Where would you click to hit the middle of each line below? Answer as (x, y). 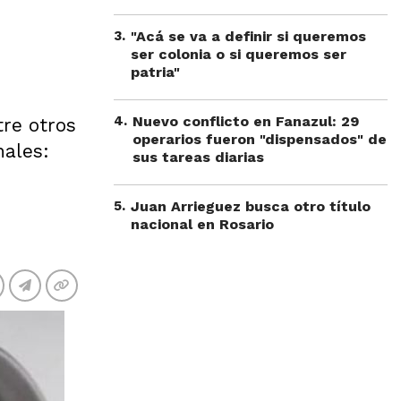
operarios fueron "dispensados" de (260, 139)
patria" (155, 72)
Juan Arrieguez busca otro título (251, 206)
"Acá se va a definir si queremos (248, 36)
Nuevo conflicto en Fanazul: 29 (246, 121)
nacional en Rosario (202, 224)
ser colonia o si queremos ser (239, 54)
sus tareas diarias (198, 157)
